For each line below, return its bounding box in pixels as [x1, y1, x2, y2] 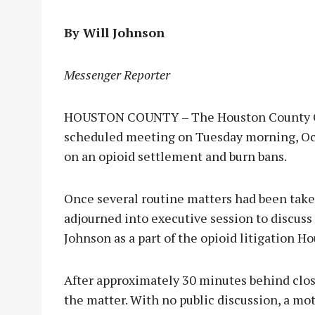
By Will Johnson [64, 24, 165, 41]
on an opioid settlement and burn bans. [64, 148, 287, 165]
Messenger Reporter [64, 66, 170, 84]
